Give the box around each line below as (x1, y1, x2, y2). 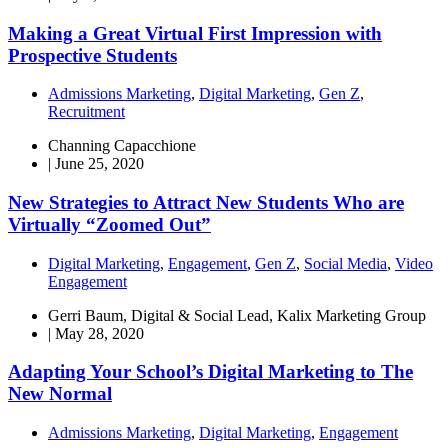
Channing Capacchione (48, 137, 196, 155)
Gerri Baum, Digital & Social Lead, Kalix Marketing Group (48, 306, 426, 324)
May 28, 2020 (55, 324, 144, 342)
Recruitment (48, 103, 125, 121)
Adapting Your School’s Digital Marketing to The (8, 361, 413, 383)
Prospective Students (8, 44, 177, 66)
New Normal (8, 383, 112, 405)
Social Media (304, 254, 387, 272)
